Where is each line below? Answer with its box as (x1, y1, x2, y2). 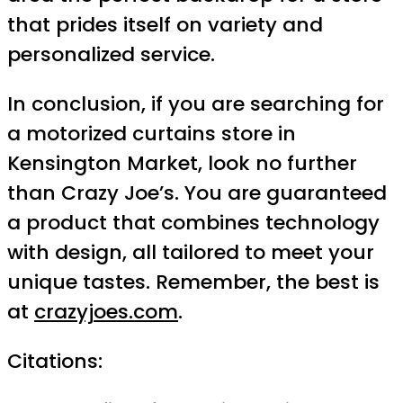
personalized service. (7, 40, 215, 69)
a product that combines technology (7, 209, 380, 237)
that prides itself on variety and (7, 11, 323, 40)
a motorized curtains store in (7, 120, 296, 148)
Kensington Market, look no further (7, 149, 357, 178)
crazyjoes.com (34, 298, 178, 327)
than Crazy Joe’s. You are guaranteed (7, 179, 387, 208)
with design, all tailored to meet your (7, 238, 374, 267)
